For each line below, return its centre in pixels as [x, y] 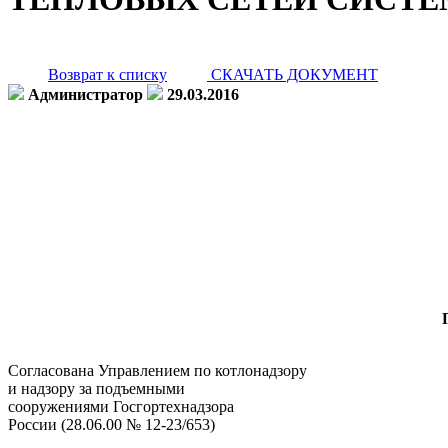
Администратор [85, 94]
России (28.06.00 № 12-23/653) [111, 424]
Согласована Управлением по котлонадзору [157, 370]
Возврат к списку [107, 74]
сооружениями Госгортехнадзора [121, 406]
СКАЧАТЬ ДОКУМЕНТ [292, 74]
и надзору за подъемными [96, 388]
